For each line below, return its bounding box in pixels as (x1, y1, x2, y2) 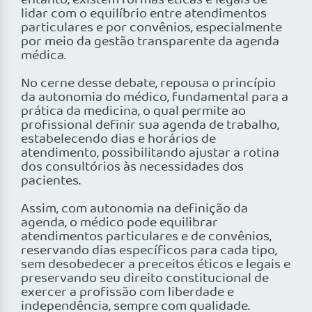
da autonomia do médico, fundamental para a (21, 87, 288, 109)
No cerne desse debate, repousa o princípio (21, 73, 276, 95)
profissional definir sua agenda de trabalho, (21, 115, 279, 136)
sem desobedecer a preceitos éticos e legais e (21, 254, 290, 276)
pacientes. (21, 171, 81, 192)
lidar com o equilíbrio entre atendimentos (21, 3, 267, 25)
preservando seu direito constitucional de (21, 268, 269, 290)
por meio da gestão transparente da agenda (21, 31, 279, 53)
